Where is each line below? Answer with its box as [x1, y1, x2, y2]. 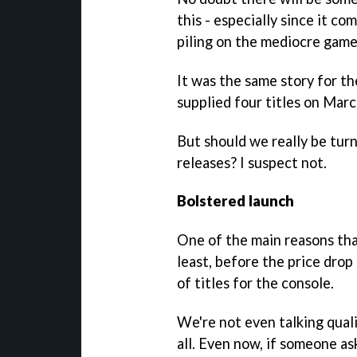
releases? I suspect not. [177, 153, 327, 171]
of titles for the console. [177, 274, 334, 292]
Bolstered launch [177, 192, 294, 210]
